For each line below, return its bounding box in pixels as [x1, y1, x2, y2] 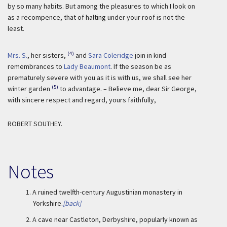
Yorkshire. [33, 199, 63, 208]
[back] [63, 199, 81, 208]
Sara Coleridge [88, 51, 133, 60]
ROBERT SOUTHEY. [8, 119, 62, 128]
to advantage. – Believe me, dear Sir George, [60, 84, 197, 93]
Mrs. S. [8, 51, 27, 60]
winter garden [8, 84, 50, 93]
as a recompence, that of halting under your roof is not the [8, 13, 185, 22]
